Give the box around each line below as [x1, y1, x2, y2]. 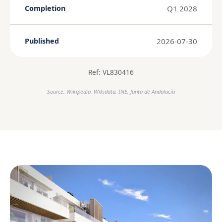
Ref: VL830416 [88, 67, 134, 77]
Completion [25, 3, 65, 13]
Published [25, 36, 59, 46]
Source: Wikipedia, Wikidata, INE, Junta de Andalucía [47, 87, 175, 95]
